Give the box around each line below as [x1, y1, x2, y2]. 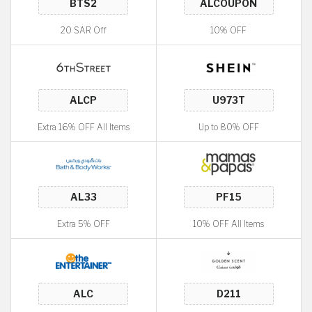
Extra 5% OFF [56, 219, 110, 229]
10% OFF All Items [193, 219, 265, 229]
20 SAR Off [60, 25, 107, 36]
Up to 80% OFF [198, 122, 259, 132]
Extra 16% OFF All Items [37, 122, 130, 132]
